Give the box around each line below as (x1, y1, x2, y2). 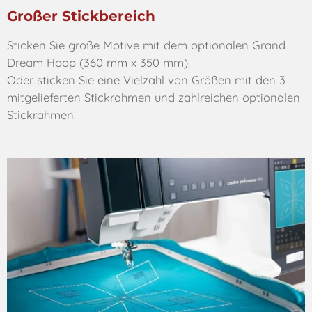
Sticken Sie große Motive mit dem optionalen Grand (7, 37, 286, 52)
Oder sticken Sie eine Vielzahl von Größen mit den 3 (7, 72, 286, 87)
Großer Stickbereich (7, 7, 155, 25)
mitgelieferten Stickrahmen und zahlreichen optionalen (7, 89, 300, 104)
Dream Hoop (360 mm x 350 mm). (7, 54, 190, 70)
